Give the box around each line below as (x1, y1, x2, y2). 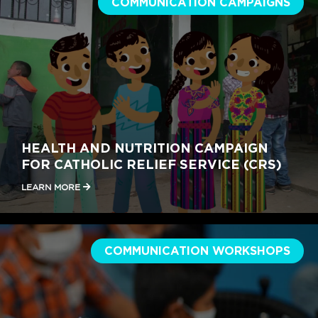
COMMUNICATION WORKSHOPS (104, 244, 290, 258)
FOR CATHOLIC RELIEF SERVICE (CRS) (21, 156, 282, 171)
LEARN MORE (21, 183, 83, 192)
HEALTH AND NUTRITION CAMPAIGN (21, 140, 268, 155)
